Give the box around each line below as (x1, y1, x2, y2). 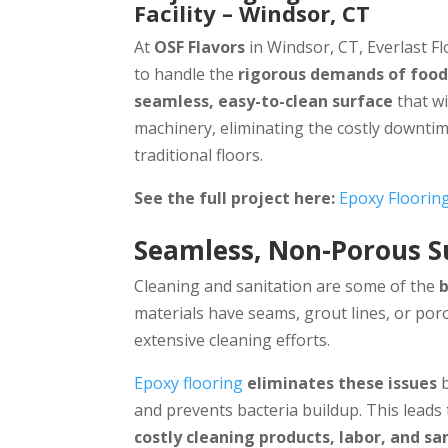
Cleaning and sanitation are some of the (134, 274, 440, 297)
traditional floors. (134, 144, 264, 167)
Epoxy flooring (134, 371, 248, 394)
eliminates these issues (247, 371, 438, 394)
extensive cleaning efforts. (134, 328, 331, 351)
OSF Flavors (154, 36, 246, 59)
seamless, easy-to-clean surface (134, 90, 394, 113)
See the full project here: (134, 187, 336, 210)
